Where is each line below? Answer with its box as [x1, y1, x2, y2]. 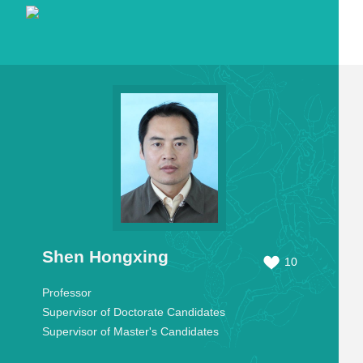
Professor [41, 286, 92, 299]
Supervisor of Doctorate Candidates [41, 305, 225, 318]
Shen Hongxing [41, 247, 169, 266]
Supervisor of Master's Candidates [41, 325, 219, 338]
